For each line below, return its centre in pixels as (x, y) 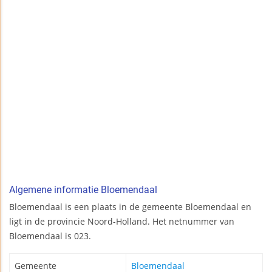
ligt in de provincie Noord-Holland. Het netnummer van (122, 222)
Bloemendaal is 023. (50, 236)
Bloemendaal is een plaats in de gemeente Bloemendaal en (130, 207)
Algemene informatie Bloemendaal (83, 190)
